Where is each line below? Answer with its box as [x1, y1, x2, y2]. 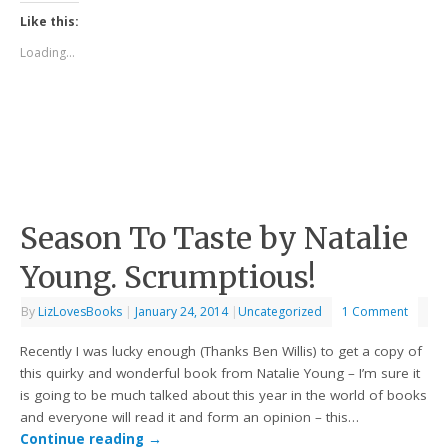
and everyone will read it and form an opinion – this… [20, 408, 360, 427]
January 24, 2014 [135, 302, 229, 320]
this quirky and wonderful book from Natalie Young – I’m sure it [20, 364, 421, 383]
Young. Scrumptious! [20, 257, 317, 296]
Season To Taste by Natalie [20, 218, 409, 257]
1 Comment [342, 302, 409, 320]
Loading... [20, 44, 76, 62]
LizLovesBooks [38, 302, 123, 320]
